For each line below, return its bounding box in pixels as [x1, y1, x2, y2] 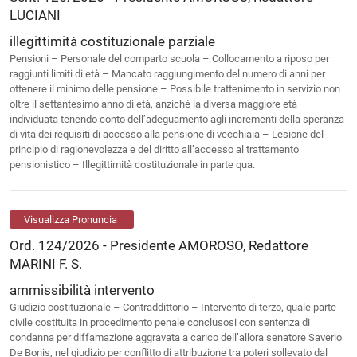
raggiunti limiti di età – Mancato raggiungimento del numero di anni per [10, 67, 325, 80]
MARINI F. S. [10, 256, 82, 273]
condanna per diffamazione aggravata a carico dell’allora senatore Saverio [10, 331, 342, 344]
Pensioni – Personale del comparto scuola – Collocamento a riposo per [10, 52, 329, 65]
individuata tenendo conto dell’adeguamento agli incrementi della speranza [10, 112, 344, 125]
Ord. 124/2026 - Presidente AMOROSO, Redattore [10, 237, 308, 254]
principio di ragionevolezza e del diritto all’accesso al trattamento [10, 143, 299, 155]
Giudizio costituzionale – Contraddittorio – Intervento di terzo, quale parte [10, 301, 336, 314]
